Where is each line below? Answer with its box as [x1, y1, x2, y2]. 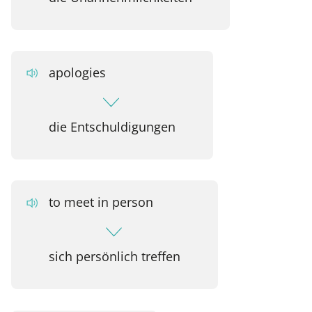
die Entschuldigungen [48, 118, 175, 136]
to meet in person [48, 193, 153, 211]
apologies [48, 63, 106, 81]
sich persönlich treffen [48, 247, 180, 265]
